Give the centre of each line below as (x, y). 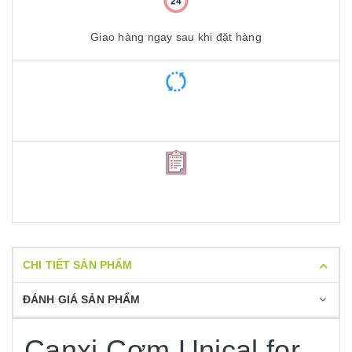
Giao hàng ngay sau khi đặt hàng (176, 37)
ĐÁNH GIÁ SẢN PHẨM (82, 299)
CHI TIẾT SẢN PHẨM (78, 265)
